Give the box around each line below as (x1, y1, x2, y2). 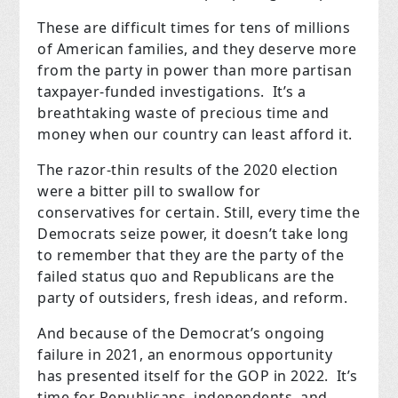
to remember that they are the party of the (37, 245, 345, 266)
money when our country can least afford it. (37, 124, 353, 145)
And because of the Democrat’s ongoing (37, 323, 325, 344)
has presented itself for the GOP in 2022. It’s (37, 366, 358, 386)
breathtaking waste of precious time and (37, 103, 330, 123)
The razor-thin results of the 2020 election (37, 160, 338, 180)
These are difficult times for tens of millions (37, 18, 351, 38)
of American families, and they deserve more (37, 39, 357, 60)
